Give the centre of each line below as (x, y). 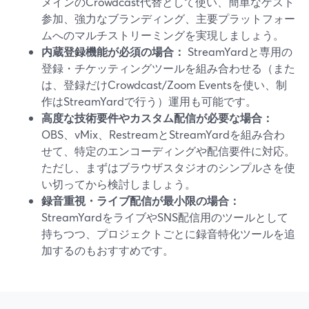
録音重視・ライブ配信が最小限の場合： (141, 200)
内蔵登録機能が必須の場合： (113, 51)
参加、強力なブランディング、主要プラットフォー (168, 18)
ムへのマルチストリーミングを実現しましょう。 (163, 35)
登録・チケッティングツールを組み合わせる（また (168, 68)
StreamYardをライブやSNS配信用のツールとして (165, 217)
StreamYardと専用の (239, 51)
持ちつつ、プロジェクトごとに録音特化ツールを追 (168, 233)
